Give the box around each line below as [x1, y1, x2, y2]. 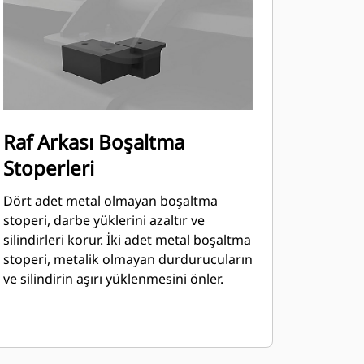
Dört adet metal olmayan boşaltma [2, 192, 218, 210]
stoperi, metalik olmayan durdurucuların [2, 250, 253, 268]
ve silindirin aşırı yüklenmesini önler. [2, 270, 223, 288]
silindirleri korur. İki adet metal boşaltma [2, 231, 251, 249]
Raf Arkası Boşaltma [2, 128, 184, 155]
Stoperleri [2, 154, 94, 181]
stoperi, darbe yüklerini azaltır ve [2, 211, 205, 229]
